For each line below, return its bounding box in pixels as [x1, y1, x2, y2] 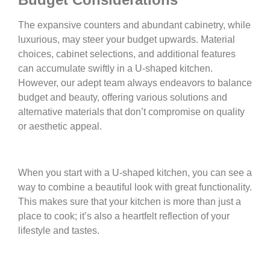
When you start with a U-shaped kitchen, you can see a [18, 167, 252, 178]
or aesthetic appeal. [18, 121, 102, 132]
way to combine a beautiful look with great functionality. [18, 181, 252, 192]
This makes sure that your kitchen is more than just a [18, 196, 241, 207]
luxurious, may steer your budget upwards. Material [18, 34, 235, 45]
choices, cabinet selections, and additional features [18, 49, 236, 60]
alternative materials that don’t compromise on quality [18, 107, 245, 118]
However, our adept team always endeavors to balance [18, 78, 252, 89]
